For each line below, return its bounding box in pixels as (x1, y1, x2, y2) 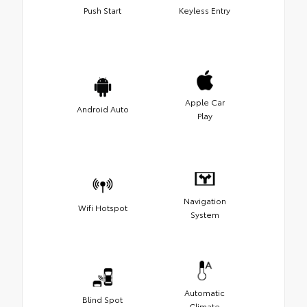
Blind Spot (82, 293, 123, 305)
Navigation (183, 194, 226, 206)
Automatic (184, 286, 225, 298)
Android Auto (76, 102, 129, 114)
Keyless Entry (179, 3, 230, 16)
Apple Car (184, 95, 225, 108)
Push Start (84, 3, 121, 16)
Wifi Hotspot (77, 201, 127, 213)
